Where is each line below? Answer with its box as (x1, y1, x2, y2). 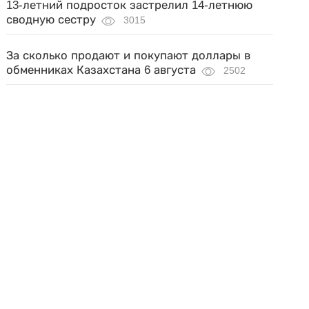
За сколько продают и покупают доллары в (6, 49, 251, 62)
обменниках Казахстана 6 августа (6, 63, 197, 77)
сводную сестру (6, 13, 97, 26)
